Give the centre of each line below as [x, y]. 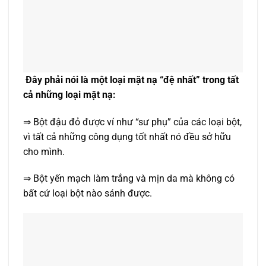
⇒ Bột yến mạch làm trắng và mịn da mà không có [129, 179]
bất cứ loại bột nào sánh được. [88, 194]
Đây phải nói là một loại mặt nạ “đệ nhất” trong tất [132, 80]
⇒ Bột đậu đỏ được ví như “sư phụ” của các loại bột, [132, 122]
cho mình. [44, 151]
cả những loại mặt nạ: [69, 94]
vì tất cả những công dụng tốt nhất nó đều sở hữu [127, 137]
